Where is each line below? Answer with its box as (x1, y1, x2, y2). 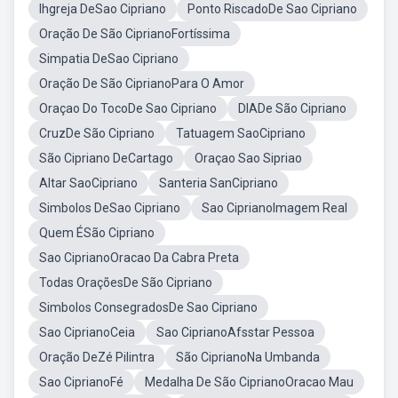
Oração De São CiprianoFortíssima (39, 27, 230, 41)
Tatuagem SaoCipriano (176, 126, 306, 140)
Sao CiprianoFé (39, 375, 123, 389)
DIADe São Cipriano (238, 101, 346, 115)
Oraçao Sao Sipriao (195, 151, 302, 165)
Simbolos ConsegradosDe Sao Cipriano (39, 300, 258, 314)
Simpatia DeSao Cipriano (39, 52, 179, 66)
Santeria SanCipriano (159, 176, 278, 190)
